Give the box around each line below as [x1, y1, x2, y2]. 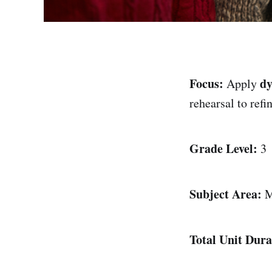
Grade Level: [189, 139, 257, 157]
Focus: [189, 74, 223, 92]
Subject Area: [189, 185, 262, 203]
